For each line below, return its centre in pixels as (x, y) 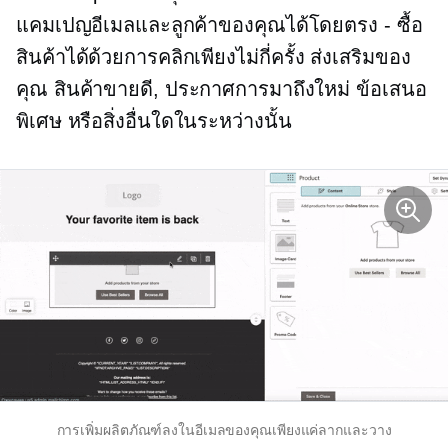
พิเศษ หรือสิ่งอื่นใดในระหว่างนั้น (154, 120)
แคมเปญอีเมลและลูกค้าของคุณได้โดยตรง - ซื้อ (219, 24)
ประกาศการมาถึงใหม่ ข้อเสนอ (292, 88)
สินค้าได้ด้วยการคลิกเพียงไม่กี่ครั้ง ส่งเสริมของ (213, 56)
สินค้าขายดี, (106, 88)
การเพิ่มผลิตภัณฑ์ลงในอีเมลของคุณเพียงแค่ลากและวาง (224, 430)
